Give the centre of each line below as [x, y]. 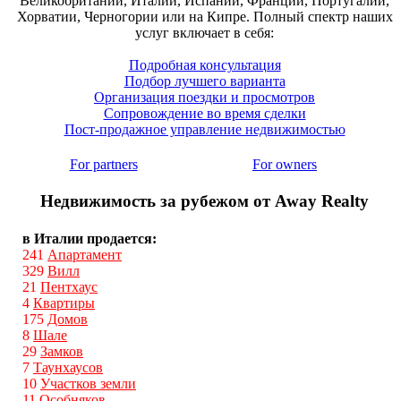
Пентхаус [69, 286]
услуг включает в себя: [205, 33]
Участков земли [88, 383]
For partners [103, 165]
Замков [62, 351]
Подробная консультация [205, 65]
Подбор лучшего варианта [205, 81]
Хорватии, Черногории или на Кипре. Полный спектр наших [205, 17]
